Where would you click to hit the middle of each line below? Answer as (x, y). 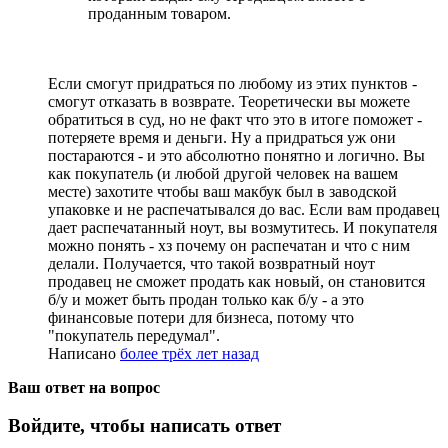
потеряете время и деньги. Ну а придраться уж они (222, 137)
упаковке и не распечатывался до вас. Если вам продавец (244, 209)
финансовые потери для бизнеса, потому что (201, 317)
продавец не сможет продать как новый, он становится (236, 281)
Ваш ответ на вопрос (84, 387)
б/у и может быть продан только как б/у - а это (206, 299)
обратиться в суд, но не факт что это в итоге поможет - (235, 119)
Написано (84, 353)
